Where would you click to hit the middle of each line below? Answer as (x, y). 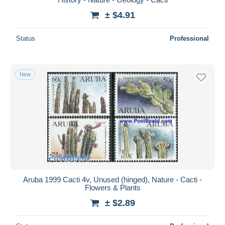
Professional (189, 38)
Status (26, 38)
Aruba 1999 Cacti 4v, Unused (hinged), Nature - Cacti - (113, 179)
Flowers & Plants (113, 187)
